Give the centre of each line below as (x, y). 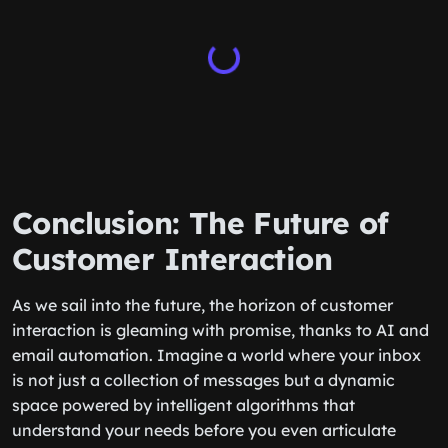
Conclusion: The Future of (200, 223)
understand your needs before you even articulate (204, 430)
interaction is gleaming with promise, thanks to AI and (220, 330)
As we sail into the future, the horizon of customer (202, 305)
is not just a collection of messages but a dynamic (203, 380)
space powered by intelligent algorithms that (183, 405)
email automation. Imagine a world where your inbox (216, 355)
